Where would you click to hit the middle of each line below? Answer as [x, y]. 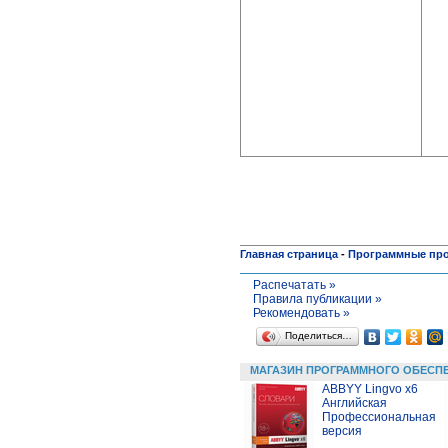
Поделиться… [318, 335]
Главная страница [289, 253]
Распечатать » [294, 284]
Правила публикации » [317, 298]
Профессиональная [379, 416]
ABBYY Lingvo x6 [370, 388]
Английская [354, 402]
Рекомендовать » [301, 312]
